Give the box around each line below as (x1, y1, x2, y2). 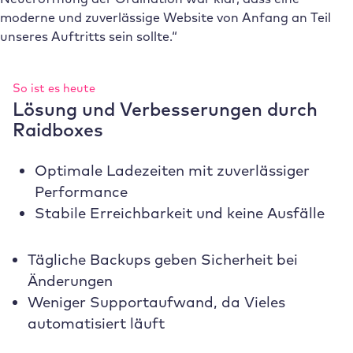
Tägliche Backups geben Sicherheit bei (27, 250, 298, 269)
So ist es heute (13, 80, 95, 95)
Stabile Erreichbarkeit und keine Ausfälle (34, 203, 325, 222)
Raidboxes (13, 117, 103, 141)
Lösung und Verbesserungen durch (13, 97, 318, 121)
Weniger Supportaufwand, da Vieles (27, 292, 285, 312)
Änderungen (27, 271, 113, 291)
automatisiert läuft (27, 314, 165, 333)
